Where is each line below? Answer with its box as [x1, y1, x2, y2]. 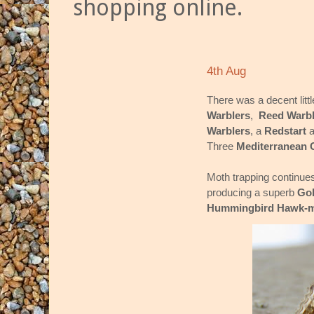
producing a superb [207, 186, 294, 198]
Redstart [264, 124, 306, 137]
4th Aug [207, 64, 246, 78]
